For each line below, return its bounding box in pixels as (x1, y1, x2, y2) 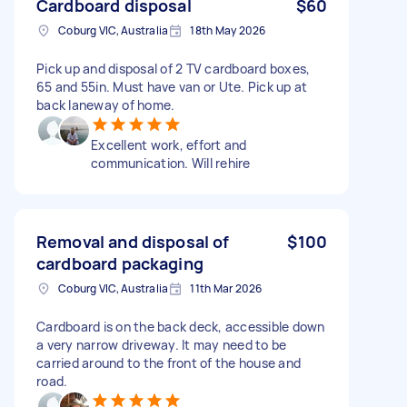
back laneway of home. (36, 95, 175, 114)
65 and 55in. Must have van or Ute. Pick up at (36, 77, 308, 95)
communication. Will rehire (91, 154, 251, 172)
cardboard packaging (36, 252, 203, 274)
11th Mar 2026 (190, 280, 263, 296)
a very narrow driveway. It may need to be (36, 335, 287, 353)
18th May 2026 (190, 22, 266, 38)
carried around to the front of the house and (36, 353, 301, 372)
